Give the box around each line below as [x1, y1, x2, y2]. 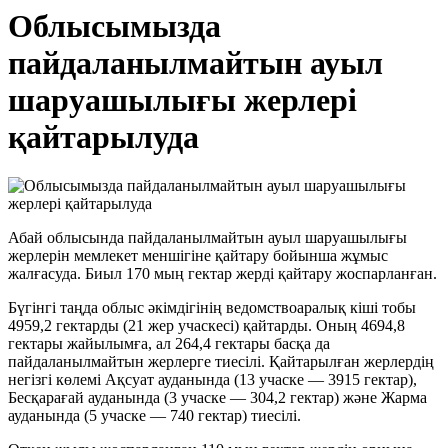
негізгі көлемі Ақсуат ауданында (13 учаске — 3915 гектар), [8, 371, 417, 389]
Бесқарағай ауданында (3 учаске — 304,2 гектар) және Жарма [8, 389, 427, 407]
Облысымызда [8, 8, 221, 44]
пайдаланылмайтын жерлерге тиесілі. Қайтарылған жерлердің [8, 353, 434, 371]
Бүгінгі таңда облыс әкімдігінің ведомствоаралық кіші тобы [8, 299, 416, 317]
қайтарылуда [8, 119, 199, 155]
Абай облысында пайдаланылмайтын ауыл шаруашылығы [8, 229, 407, 247]
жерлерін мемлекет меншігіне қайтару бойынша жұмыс [8, 247, 388, 265]
